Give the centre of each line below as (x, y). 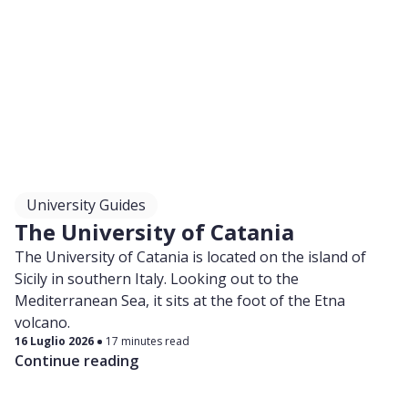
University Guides (86, 205)
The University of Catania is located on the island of (190, 257)
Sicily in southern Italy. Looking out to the (157, 279)
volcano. (42, 322)
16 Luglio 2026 (54, 341)
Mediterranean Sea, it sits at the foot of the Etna (180, 301)
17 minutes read (148, 341)
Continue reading (76, 361)
